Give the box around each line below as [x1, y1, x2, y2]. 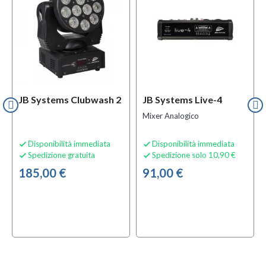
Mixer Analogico [142, 110, 199, 121]
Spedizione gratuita [28, 150, 95, 160]
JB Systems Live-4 [142, 93, 222, 105]
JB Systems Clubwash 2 [18, 93, 121, 105]
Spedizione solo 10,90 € [152, 150, 236, 160]
